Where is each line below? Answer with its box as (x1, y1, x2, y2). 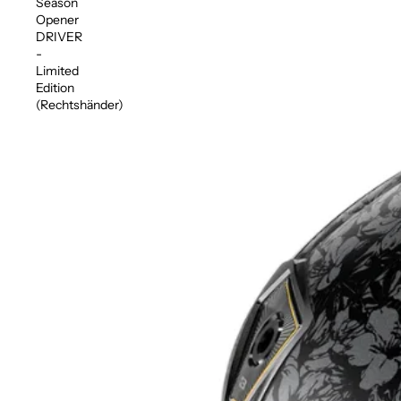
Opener (36, 12, 79, 28)
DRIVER (36, 29, 82, 45)
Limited (36, 63, 79, 79)
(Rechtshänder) (36, 97, 124, 113)
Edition (36, 80, 74, 96)
